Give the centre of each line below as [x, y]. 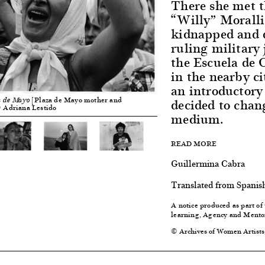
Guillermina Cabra [208, 163]
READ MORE [194, 143]
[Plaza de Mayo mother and [76, 100]
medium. [198, 119]
